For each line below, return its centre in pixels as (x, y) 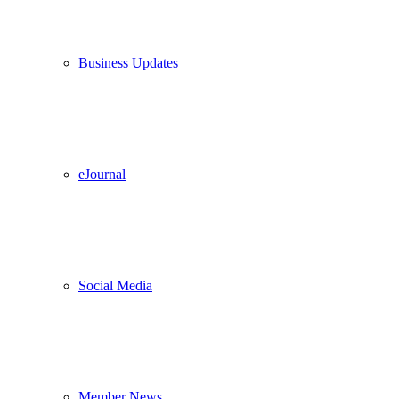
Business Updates (128, 63)
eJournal (102, 174)
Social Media (115, 285)
